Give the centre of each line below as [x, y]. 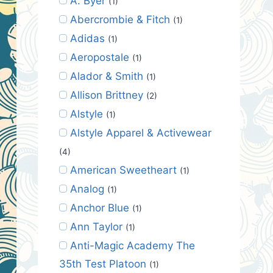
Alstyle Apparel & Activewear [140, 133]
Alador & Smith [106, 76]
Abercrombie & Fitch [120, 19]
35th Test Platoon [103, 264]
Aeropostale [99, 57]
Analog [87, 189]
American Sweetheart [123, 170]
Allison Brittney [106, 95]
